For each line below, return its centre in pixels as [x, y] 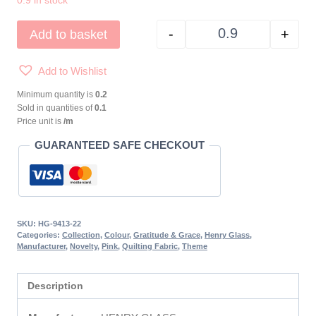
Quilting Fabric [150, 247]
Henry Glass [227, 235]
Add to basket [68, 35]
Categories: [39, 235]
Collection [81, 235]
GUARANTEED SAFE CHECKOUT [120, 145]
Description [55, 286]
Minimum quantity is [56, 95]
